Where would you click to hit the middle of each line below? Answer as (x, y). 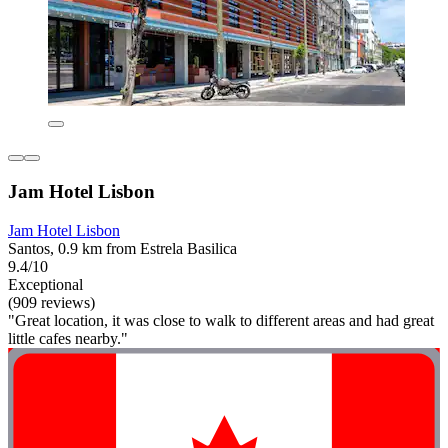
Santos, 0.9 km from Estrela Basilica (122, 248)
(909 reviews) (51, 302)
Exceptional (45, 284)
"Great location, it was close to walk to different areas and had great (221, 320)
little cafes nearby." (68, 338)
